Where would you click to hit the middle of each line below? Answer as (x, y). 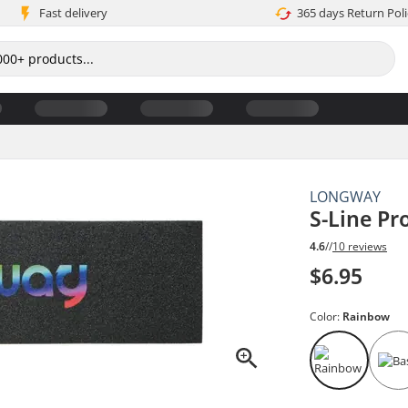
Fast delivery (73, 13)
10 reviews (360, 247)
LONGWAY (346, 196)
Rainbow (367, 317)
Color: (326, 317)
